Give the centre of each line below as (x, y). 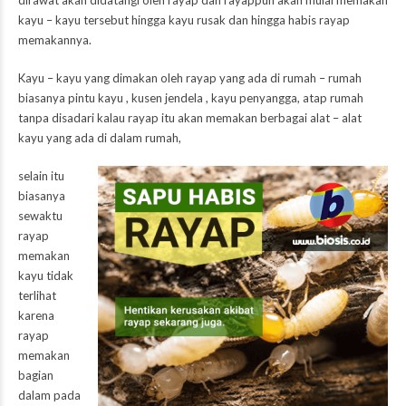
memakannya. (55, 40)
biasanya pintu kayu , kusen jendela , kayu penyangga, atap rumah (191, 98)
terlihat (37, 296)
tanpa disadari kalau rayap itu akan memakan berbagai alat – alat (190, 118)
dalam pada (49, 396)
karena (36, 316)
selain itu (41, 176)
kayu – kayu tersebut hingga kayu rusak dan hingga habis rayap (184, 20)
